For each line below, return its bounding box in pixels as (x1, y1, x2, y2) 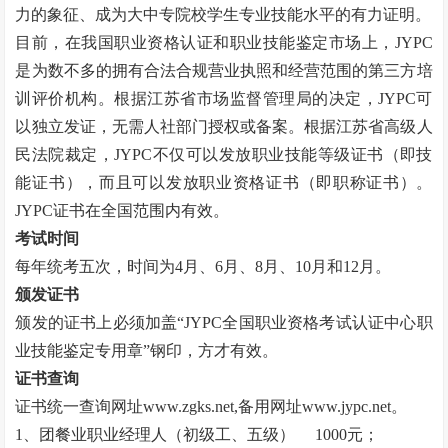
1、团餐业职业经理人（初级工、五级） (15, 426, 296, 443)
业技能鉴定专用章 (15, 342, 144, 359)
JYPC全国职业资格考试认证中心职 (184, 314, 433, 331)
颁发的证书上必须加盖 (15, 314, 178, 331)
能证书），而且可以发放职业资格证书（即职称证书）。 (15, 174, 433, 191)
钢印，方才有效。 (150, 342, 279, 359)
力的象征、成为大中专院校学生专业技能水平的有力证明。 (15, 6, 432, 23)
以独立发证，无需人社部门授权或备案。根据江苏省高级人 (15, 118, 433, 135)
